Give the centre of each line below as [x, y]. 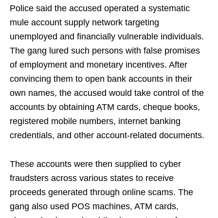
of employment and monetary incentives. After [99, 65]
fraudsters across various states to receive [92, 178]
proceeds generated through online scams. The [101, 192]
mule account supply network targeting [84, 23]
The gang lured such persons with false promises [105, 51]
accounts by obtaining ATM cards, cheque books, [105, 107]
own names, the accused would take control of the [107, 93]
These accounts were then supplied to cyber [95, 164]
